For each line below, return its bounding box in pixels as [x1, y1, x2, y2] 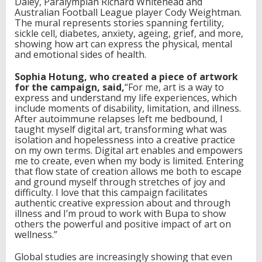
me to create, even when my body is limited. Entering [15, 154, 244, 167]
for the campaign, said [15, 80, 122, 94]
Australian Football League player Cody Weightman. [15, 5, 242, 19]
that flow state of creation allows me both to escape [15, 164, 242, 178]
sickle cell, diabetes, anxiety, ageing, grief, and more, [15, 26, 243, 40]
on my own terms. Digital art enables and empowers [15, 143, 243, 157]
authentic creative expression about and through [15, 196, 230, 209]
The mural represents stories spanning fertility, [15, 16, 224, 29]
